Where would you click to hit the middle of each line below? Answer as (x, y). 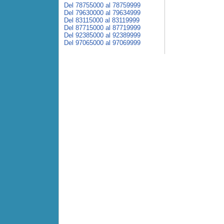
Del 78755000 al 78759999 (102, 5)
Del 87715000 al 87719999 (102, 28)
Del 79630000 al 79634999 (102, 13)
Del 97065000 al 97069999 (102, 43)
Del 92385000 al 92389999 (102, 35)
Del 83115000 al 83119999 (102, 20)
